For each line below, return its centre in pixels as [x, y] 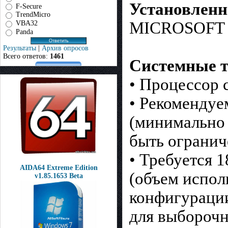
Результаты [20, 48]
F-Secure [29, 6]
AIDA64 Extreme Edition [59, 168]
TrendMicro [33, 15]
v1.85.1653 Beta [59, 176]
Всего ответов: [26, 56]
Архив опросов [65, 48]
